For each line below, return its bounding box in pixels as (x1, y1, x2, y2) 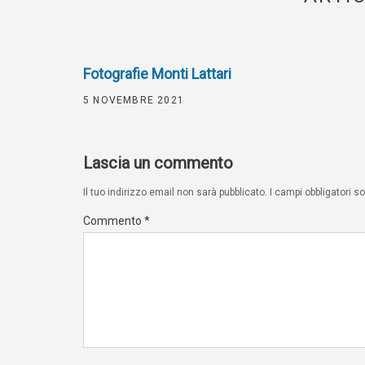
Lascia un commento (83, 153, 233, 173)
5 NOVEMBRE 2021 (83, 95, 184, 106)
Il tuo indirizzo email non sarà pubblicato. (83, 187, 267, 198)
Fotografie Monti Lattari (83, 65, 231, 82)
